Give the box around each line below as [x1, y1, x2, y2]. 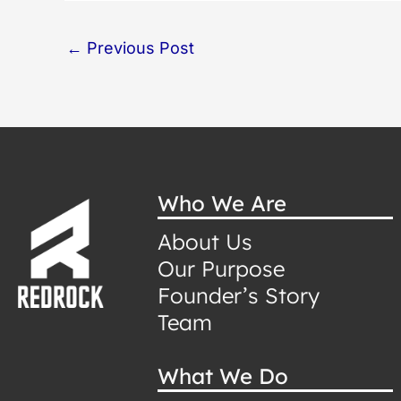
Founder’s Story [158, 282, 320, 309]
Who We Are [158, 190, 287, 217]
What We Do [158, 363, 289, 389]
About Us [158, 228, 253, 255]
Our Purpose [158, 255, 286, 282]
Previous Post [82, 38, 194, 57]
